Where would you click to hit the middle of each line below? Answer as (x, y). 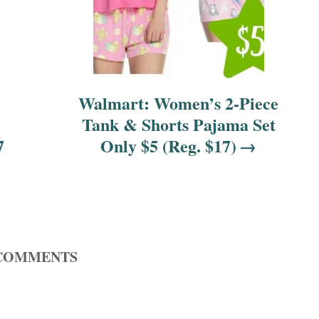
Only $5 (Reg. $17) (168, 145)
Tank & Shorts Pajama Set (178, 124)
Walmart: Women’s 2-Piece (178, 103)
